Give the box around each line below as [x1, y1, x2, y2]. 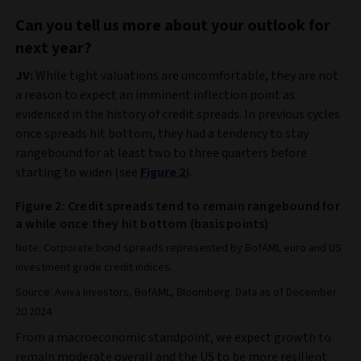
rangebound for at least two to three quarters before [15, 144, 307, 163]
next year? [15, 37, 92, 60]
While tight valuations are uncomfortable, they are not [33, 67, 338, 85]
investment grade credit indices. [15, 259, 172, 276]
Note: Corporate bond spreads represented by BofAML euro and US [15, 240, 342, 257]
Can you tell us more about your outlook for [15, 15, 330, 38]
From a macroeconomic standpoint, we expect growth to [15, 329, 331, 347]
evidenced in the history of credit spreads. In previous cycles [15, 106, 340, 124]
